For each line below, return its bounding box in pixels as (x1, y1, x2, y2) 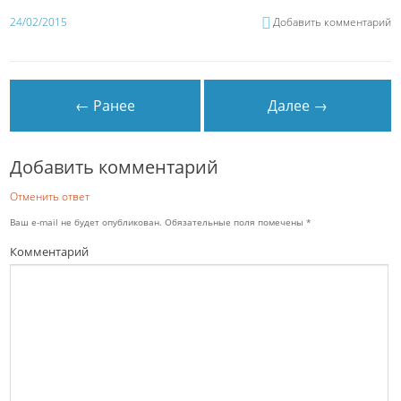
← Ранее (75, 95, 136, 115)
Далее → (268, 95, 328, 115)
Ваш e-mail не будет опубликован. (10, 215, 163, 228)
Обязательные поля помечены (162, 215, 307, 228)
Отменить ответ (10, 188, 90, 203)
